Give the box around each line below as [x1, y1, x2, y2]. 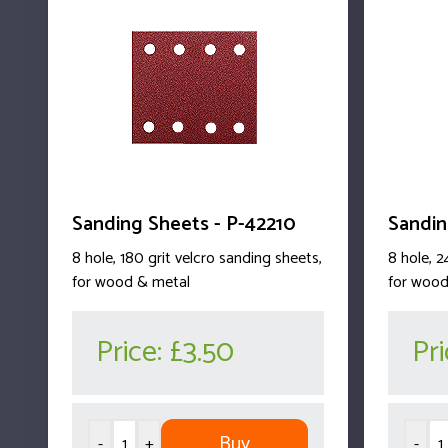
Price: [96, 327, 169, 377]
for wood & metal [72, 268, 190, 296]
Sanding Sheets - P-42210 [72, 207, 296, 241]
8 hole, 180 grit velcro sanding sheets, [72, 244, 322, 272]
